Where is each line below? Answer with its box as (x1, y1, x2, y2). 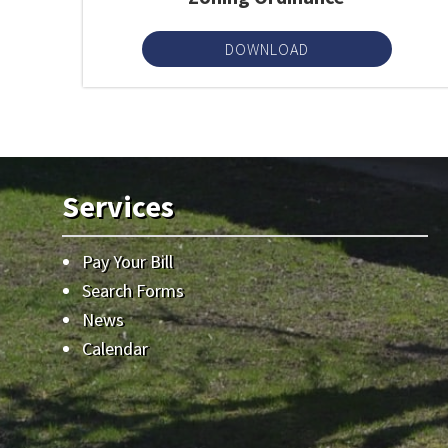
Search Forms (82, 279, 185, 302)
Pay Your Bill (82, 250, 174, 273)
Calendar (82, 337, 149, 360)
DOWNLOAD (224, 39, 309, 59)
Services (62, 187, 175, 225)
